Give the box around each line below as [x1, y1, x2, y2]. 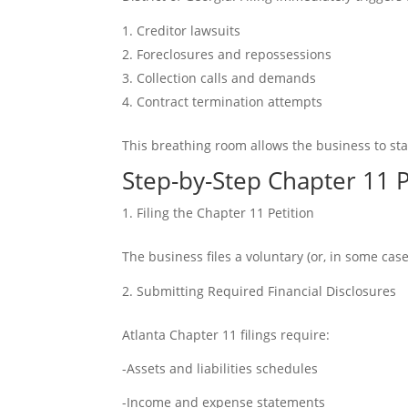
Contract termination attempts [137, 93, 323, 110]
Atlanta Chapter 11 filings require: [122, 326, 331, 343]
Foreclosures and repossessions [137, 46, 332, 63]
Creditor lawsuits [137, 22, 241, 39]
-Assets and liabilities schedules [122, 360, 319, 377]
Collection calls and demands [137, 69, 317, 87]
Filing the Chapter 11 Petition [137, 204, 315, 221]
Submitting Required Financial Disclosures [137, 282, 397, 300]
